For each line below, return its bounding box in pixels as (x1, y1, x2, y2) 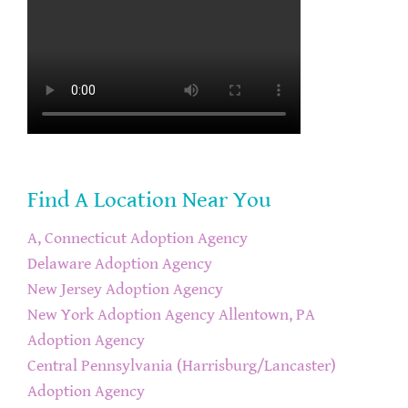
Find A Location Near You (27, 187, 271, 214)
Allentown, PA (219, 306, 315, 325)
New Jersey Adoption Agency (27, 280, 223, 300)
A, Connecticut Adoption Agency (27, 229, 248, 249)
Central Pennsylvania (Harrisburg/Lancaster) (27, 357, 336, 376)
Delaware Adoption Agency (27, 255, 212, 274)
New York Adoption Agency (27, 306, 215, 325)
